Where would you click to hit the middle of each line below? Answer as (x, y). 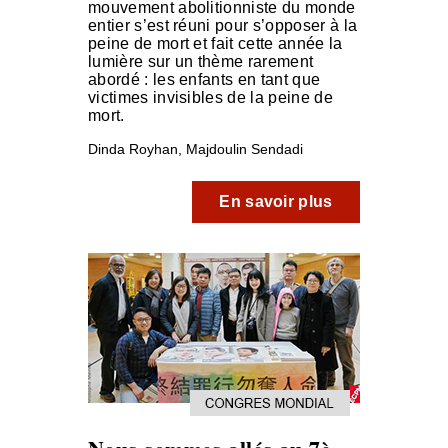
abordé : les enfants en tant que (204, 79)
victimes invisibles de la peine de (210, 97)
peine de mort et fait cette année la (215, 43)
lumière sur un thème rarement (201, 61)
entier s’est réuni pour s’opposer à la (223, 25)
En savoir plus (276, 201)
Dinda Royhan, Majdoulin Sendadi (195, 149)
